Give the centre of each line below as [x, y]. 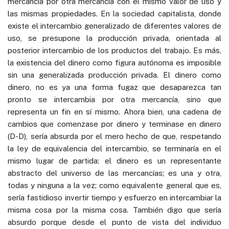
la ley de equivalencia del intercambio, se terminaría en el [114, 148]
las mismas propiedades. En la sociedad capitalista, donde [114, 13]
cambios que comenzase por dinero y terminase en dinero [114, 124]
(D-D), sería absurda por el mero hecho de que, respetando [114, 136]
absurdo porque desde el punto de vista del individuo [114, 222]
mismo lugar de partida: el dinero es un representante [114, 161]
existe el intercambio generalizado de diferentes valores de [114, 26]
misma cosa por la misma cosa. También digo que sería [114, 210]
